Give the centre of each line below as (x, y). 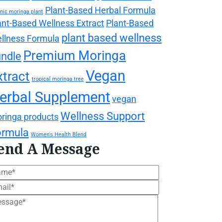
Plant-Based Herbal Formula (100, 10)
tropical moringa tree (58, 79)
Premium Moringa (75, 55)
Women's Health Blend (58, 134)
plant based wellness (111, 37)
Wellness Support (103, 116)
